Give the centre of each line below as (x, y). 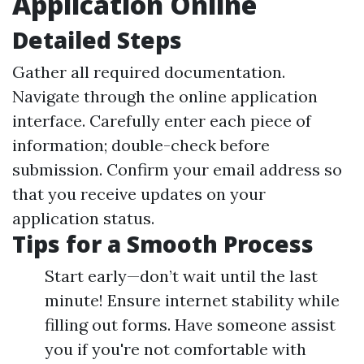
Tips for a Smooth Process (163, 244)
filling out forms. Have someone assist (190, 325)
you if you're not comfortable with (175, 349)
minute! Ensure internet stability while (192, 300)
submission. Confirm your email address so (177, 169)
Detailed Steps (97, 40)
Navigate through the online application (165, 96)
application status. (83, 218)
